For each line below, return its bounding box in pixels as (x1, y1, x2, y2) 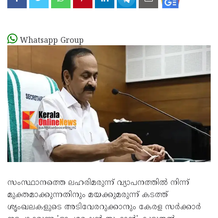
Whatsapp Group (20, 36, 84, 46)
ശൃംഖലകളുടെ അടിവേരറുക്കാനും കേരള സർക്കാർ (7, 202, 201, 212)
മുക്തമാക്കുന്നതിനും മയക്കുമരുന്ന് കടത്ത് (7, 190, 168, 200)
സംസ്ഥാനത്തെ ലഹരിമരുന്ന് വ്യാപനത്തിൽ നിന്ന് (7, 178, 189, 188)
